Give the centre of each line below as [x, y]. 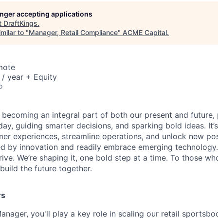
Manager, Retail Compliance [73, 32]
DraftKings [20, 23]
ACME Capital [145, 32]
